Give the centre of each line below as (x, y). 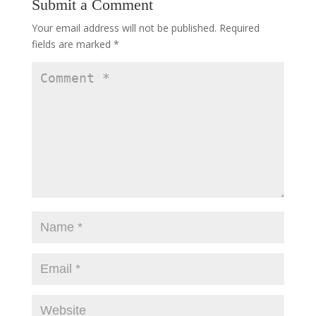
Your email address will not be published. (124, 28)
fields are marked (72, 44)
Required (239, 28)
